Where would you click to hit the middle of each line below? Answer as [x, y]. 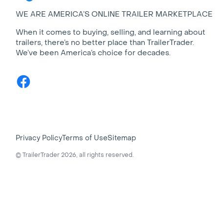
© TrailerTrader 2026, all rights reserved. [75, 155]
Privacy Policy [39, 138]
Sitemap [122, 138]
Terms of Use [85, 138]
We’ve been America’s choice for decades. [93, 53]
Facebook [33, 78]
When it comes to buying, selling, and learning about [110, 32]
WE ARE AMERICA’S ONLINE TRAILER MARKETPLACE [114, 14]
